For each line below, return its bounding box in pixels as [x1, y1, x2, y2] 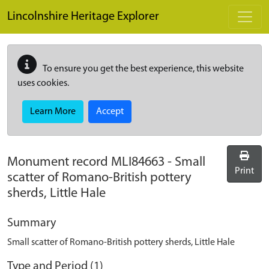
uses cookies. [17, 79, 69, 88]
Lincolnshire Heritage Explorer [7, 11, 159, 23]
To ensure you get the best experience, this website [41, 64, 244, 74]
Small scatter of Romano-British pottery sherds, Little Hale [7, 238, 235, 247]
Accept [96, 107, 124, 116]
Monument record [7, 156, 111, 169]
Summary [7, 217, 56, 229]
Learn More [30, 107, 76, 116]
